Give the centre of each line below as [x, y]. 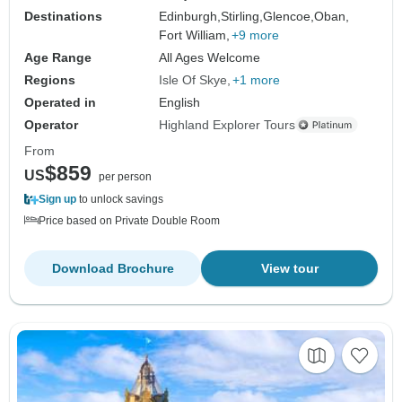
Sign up [57, 199]
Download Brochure [113, 268]
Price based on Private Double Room [129, 220]
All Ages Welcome [210, 57]
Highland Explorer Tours [227, 124]
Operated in [60, 102]
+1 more [257, 79]
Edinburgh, [190, 16]
